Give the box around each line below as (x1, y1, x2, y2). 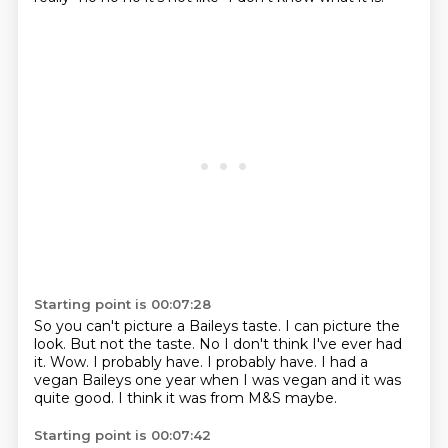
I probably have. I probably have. (92, 353, 321, 371)
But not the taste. (69, 335, 199, 353)
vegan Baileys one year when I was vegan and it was (33, 371, 401, 389)
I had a (320, 353, 368, 371)
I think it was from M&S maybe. (117, 389, 337, 407)
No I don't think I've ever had (198, 335, 402, 353)
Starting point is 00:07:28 (33, 296, 211, 312)
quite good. (33, 389, 118, 407)
